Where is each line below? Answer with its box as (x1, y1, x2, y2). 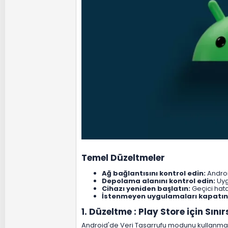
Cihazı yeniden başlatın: (102, 184, 190, 194)
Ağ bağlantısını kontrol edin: (102, 168, 206, 179)
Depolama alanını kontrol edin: (102, 176, 215, 186)
